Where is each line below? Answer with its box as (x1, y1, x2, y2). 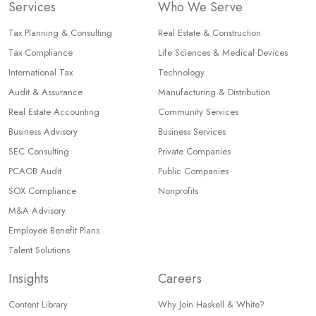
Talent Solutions (8, 243, 70, 257)
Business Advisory (8, 124, 78, 138)
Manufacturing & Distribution (158, 85, 270, 99)
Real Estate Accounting (8, 104, 99, 119)
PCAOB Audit (8, 164, 61, 178)
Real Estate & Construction (158, 25, 261, 39)
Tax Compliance (8, 45, 73, 59)
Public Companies (158, 164, 229, 178)
